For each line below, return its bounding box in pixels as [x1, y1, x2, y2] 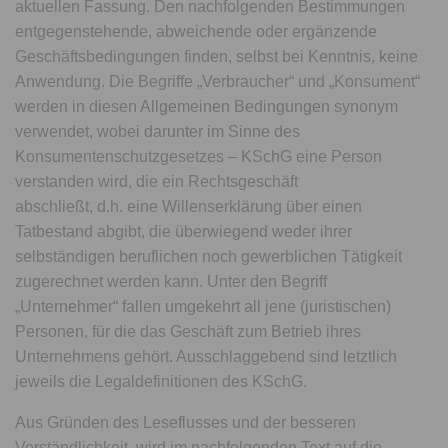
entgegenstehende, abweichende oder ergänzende [15, 23, 378, 40]
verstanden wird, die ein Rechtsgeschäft [15, 173, 299, 190]
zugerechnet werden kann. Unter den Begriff [15, 273, 328, 290]
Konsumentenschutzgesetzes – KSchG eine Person [15, 148, 383, 165]
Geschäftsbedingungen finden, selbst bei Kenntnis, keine [15, 48, 419, 65]
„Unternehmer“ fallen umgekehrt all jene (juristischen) [15, 298, 392, 315]
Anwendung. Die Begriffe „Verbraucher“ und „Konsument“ [15, 73, 421, 90]
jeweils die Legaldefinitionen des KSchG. [15, 373, 308, 390]
